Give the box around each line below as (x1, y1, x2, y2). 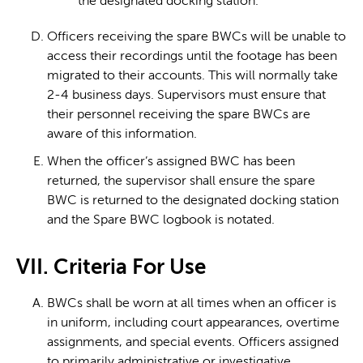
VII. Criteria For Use (16, 257, 206, 279)
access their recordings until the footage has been (47, 50, 337, 64)
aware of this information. (47, 128, 197, 142)
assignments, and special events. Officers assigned (47, 335, 339, 349)
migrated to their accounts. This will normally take (47, 70, 338, 83)
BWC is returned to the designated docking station (47, 194, 339, 208)
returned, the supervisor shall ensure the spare (47, 175, 315, 189)
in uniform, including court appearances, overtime (47, 316, 340, 330)
